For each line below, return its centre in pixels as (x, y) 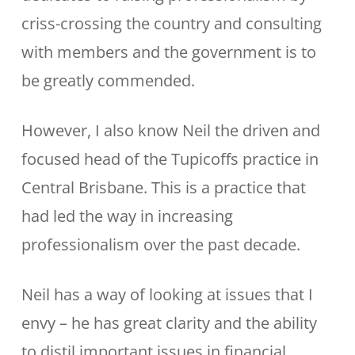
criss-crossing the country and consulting (171, 23)
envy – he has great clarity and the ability (169, 323)
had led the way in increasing (127, 216)
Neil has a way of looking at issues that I (167, 294)
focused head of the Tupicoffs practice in (170, 159)
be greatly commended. (108, 80)
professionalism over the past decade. (160, 244)
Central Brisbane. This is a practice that (163, 187)
